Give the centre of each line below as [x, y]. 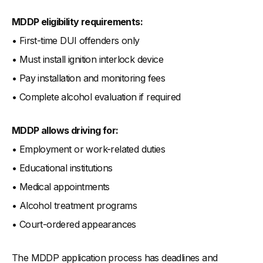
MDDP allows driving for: [65, 131]
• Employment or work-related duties [88, 149]
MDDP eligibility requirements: [77, 22]
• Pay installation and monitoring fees [89, 78]
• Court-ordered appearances [74, 225]
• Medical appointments [61, 187]
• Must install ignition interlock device [87, 60]
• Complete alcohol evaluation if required [96, 97]
